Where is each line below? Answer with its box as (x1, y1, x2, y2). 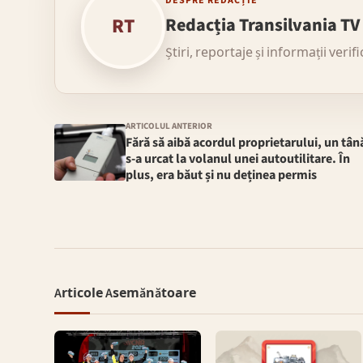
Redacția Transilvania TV (165, 12, 361, 39)
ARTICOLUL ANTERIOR (126, 119, 213, 132)
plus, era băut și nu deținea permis (126, 165, 318, 184)
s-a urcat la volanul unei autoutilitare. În (126, 149, 351, 168)
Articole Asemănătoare (54, 284, 197, 303)
